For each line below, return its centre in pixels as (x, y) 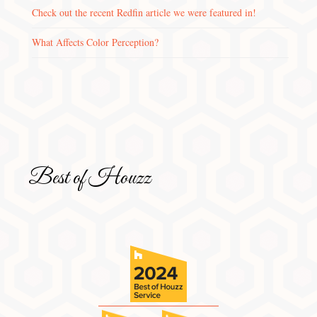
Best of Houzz (90, 179)
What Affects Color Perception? (95, 42)
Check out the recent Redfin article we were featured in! (144, 13)
